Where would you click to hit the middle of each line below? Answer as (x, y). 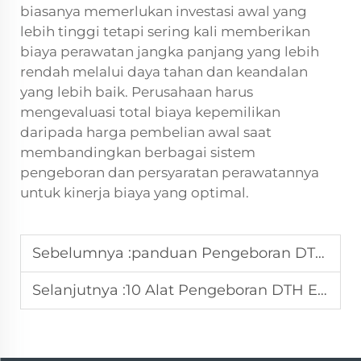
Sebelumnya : (82, 253)
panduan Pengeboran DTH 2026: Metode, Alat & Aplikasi (223, 253)
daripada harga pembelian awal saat (146, 132)
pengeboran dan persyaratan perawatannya (170, 172)
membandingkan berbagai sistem (138, 152)
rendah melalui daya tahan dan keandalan (164, 71)
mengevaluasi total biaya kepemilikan (150, 112)
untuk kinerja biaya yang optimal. (135, 192)
